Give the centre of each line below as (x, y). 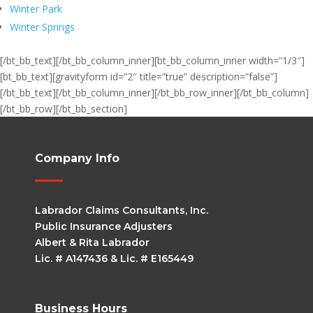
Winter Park (36, 9)
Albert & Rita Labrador (92, 243)
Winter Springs (42, 27)
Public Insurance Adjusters (104, 227)
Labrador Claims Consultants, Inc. (122, 211)
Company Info (77, 159)
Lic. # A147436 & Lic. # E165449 (114, 259)
